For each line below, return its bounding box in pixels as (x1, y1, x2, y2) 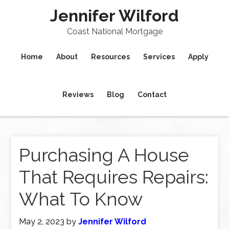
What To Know (19, 188, 143, 210)
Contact (138, 90, 167, 99)
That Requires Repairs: (19, 166, 209, 188)
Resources (90, 53, 130, 61)
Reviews (62, 90, 94, 99)
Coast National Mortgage (66, 27, 163, 36)
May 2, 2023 (19, 217, 65, 226)
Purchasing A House (19, 144, 190, 166)
